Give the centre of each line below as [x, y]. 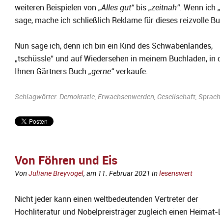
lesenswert [176, 174]
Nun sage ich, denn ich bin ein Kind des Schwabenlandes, [114, 46]
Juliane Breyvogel [56, 174]
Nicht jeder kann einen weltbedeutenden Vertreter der [107, 199]
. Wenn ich [199, 8]
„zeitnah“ [164, 8]
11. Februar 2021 [124, 174]
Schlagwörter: [37, 97]
